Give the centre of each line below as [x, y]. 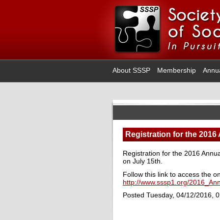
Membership [177, 70]
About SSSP [131, 70]
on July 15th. [143, 161]
